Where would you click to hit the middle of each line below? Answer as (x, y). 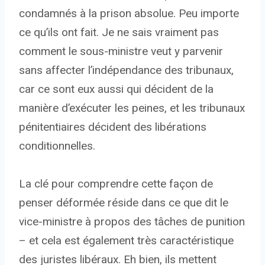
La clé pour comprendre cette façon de (116, 184)
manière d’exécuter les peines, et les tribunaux (132, 108)
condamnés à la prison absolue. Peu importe (129, 14)
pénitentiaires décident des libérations (113, 127)
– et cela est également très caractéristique (126, 241)
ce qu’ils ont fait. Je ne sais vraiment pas (119, 33)
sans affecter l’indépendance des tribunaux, (126, 70)
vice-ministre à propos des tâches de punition (132, 222)
